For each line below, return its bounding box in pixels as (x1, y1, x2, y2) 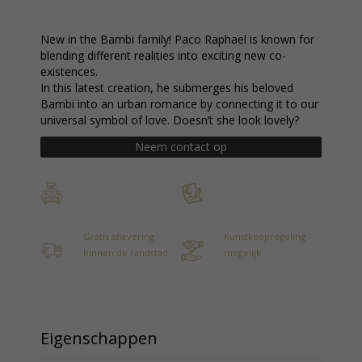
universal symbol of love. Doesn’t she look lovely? (40, 112, 299, 128)
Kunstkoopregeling (224, 230, 305, 242)
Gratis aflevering (83, 230, 154, 242)
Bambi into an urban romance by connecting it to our (40, 96, 318, 112)
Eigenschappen (40, 327, 158, 349)
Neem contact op (135, 139, 227, 154)
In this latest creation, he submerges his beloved (40, 80, 293, 95)
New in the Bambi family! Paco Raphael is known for (40, 32, 314, 47)
